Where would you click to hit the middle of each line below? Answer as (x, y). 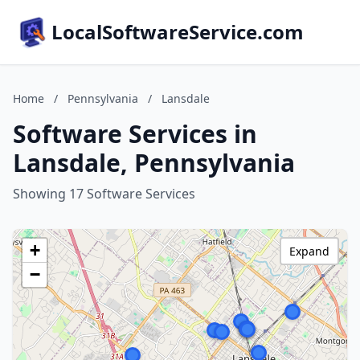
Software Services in (135, 134)
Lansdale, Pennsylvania (154, 163)
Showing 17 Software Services (104, 194)
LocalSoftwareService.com (178, 32)
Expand (309, 251)
